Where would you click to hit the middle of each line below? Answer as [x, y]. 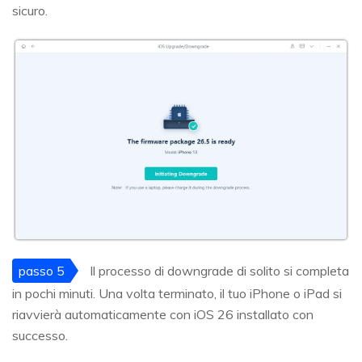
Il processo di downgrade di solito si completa [218, 270]
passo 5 [41, 270]
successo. [40, 335]
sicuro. [30, 10]
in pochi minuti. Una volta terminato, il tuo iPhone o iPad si [177, 293]
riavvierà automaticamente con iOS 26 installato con [163, 314]
